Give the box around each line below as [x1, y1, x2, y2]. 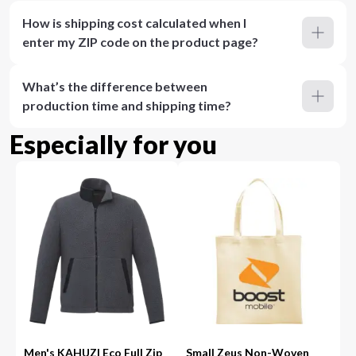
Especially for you [10, 129, 217, 160]
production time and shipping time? [22, 98, 231, 113]
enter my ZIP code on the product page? [22, 34, 258, 49]
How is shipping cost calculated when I [22, 15, 246, 30]
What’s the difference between [22, 79, 207, 94]
